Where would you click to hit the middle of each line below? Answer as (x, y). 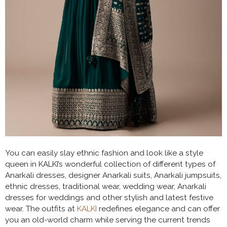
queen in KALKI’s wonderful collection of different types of (110, 164)
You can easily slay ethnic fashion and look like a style (104, 153)
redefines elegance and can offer (158, 209)
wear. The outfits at (41, 209)
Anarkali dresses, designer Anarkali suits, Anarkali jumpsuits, (113, 175)
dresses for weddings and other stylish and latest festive (109, 197)
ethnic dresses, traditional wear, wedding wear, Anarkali (106, 186)
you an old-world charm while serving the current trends (108, 220)
